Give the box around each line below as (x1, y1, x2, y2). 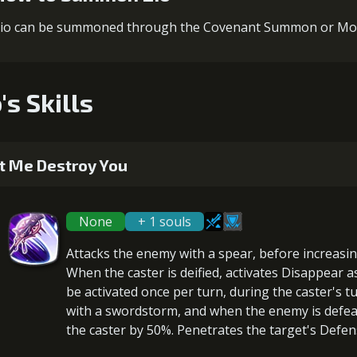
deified (180, 264, 219, 281)
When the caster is (66, 264, 180, 281)
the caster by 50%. (66, 321, 177, 339)
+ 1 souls (138, 213, 191, 230)
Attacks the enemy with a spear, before (66, 245, 303, 262)
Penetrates (177, 321, 243, 339)
